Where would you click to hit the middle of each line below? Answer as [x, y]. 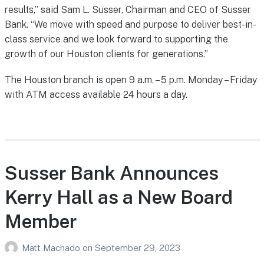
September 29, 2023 [137, 248]
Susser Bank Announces [111, 173]
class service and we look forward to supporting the [116, 39]
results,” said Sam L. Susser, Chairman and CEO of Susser [128, 10]
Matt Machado [52, 248]
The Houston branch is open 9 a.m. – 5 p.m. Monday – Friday [131, 80]
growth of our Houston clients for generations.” [106, 54]
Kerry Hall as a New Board [118, 197]
